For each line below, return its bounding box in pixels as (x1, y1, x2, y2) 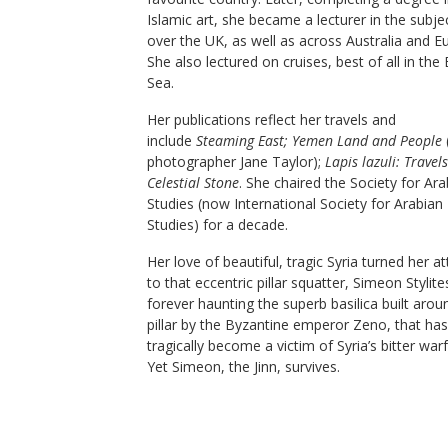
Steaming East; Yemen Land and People (196, 131, 442, 150)
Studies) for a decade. (147, 215, 288, 234)
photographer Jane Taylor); (147, 152, 325, 171)
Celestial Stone (147, 173, 239, 192)
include (147, 131, 196, 150)
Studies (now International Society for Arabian (147, 194, 443, 213)
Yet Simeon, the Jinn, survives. (147, 357, 340, 376)
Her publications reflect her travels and (147, 110, 396, 129)
